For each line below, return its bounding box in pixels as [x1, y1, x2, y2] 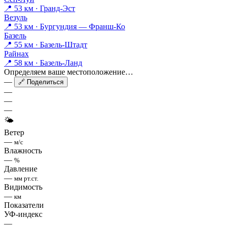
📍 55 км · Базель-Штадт [4, 40, 87, 49]
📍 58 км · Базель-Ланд [4, 59, 82, 68]
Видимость [4, 183, 42, 192]
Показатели [4, 201, 44, 210]
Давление [4, 164, 37, 174]
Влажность [4, 146, 42, 155]
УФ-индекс [4, 210, 42, 219]
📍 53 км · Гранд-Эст [4, 4, 75, 13]
